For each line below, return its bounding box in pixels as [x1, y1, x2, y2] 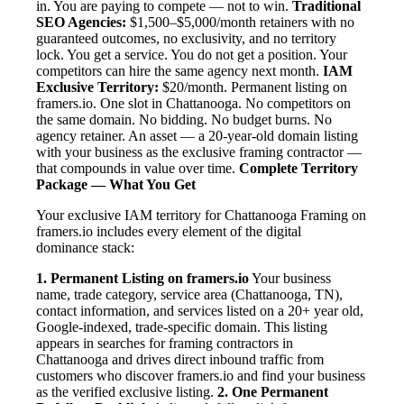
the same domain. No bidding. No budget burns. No [36, 112, 332, 128]
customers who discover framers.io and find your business [36, 368, 365, 384]
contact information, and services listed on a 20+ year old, [36, 303, 363, 319]
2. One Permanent [217, 384, 328, 400]
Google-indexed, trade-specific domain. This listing [36, 319, 327, 335]
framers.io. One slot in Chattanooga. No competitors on [36, 96, 351, 112]
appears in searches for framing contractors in [36, 335, 293, 352]
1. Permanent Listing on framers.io [36, 271, 249, 287]
